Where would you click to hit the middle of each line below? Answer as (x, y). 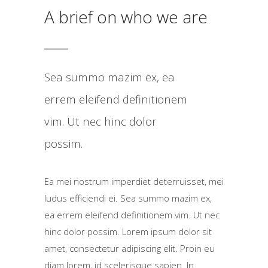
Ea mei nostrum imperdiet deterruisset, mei (134, 181)
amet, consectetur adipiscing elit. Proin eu (130, 248)
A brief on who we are (126, 17)
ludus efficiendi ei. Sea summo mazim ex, (128, 198)
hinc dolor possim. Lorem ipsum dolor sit (128, 232)
